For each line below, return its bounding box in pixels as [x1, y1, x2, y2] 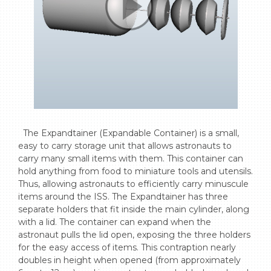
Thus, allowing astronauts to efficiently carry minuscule [18, 178, 249, 189]
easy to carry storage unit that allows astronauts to [18, 140, 232, 151]
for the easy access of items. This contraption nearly [18, 242, 236, 253]
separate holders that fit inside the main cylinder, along [18, 204, 249, 215]
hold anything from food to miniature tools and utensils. [18, 166, 253, 177]
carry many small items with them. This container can [18, 153, 243, 164]
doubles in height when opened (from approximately [18, 255, 241, 266]
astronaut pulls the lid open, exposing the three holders [18, 229, 250, 240]
